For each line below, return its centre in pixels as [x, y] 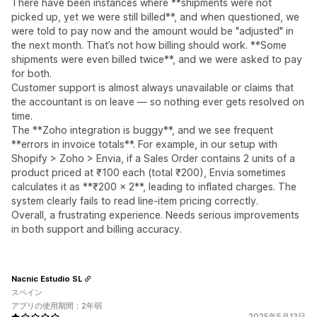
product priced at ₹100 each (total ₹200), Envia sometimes [149, 172]
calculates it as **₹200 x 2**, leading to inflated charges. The [154, 186]
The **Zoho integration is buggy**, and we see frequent [142, 130]
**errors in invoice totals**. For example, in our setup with [144, 144]
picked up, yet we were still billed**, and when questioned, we [155, 17]
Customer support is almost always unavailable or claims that [152, 87]
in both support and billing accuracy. [97, 229]
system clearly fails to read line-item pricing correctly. [135, 201]
